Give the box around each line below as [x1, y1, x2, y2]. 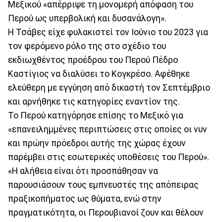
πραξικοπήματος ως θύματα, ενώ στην [8, 193, 162, 204]
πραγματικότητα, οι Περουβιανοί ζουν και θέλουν [8, 207, 204, 218]
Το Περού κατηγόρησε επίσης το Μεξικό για [8, 110, 183, 120]
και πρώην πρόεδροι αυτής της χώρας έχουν [8, 138, 186, 148]
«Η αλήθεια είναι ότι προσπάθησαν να [8, 166, 158, 176]
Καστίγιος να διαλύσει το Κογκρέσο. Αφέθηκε [8, 68, 190, 79]
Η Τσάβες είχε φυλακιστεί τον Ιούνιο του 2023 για [8, 27, 208, 37]
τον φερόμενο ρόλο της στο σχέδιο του [8, 41, 166, 51]
